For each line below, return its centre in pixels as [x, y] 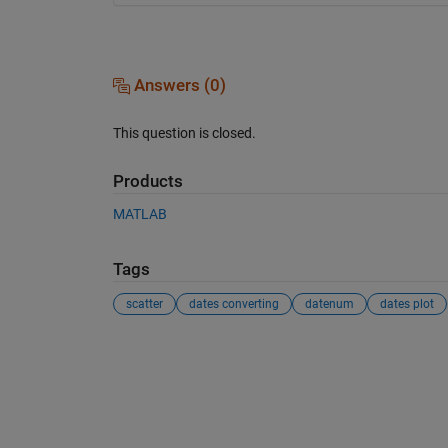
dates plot [406, 303]
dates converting [233, 303]
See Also [152, 351]
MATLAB [139, 214]
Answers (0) [177, 85]
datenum [329, 303]
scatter [144, 303]
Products [147, 181]
